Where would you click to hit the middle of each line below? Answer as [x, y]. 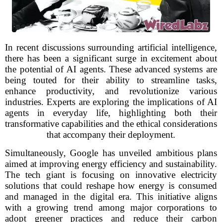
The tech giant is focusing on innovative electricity [111, 175]
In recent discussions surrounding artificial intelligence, [111, 47]
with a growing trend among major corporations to [111, 207]
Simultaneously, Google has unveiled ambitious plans [111, 153]
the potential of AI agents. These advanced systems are [111, 69]
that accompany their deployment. [111, 135]
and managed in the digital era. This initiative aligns [111, 196]
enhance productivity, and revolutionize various [111, 91]
